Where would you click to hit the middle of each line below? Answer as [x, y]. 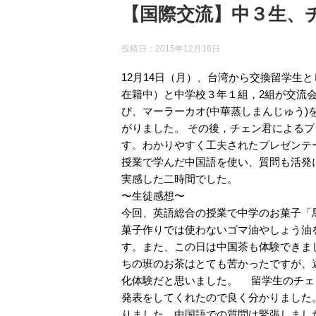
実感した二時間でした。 [180, 179]
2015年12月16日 [188, 49]
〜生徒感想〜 [153, 196]
